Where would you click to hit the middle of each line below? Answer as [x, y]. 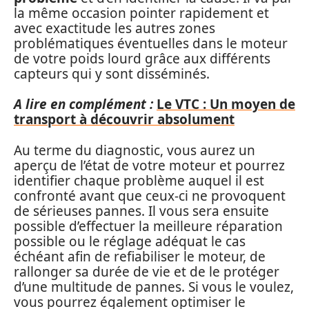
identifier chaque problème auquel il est [139, 180]
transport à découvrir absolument [124, 119]
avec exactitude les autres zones [114, 28]
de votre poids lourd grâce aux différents [142, 58]
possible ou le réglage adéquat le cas [130, 241]
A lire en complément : [83, 104]
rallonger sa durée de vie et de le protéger [147, 271]
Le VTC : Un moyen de [226, 104]
